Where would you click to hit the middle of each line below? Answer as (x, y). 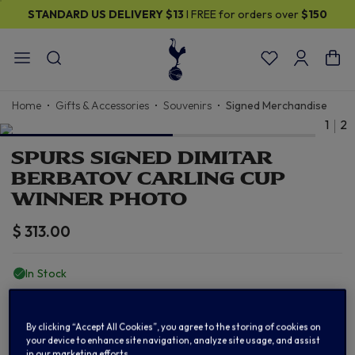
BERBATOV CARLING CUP (148, 179)
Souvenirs (187, 105)
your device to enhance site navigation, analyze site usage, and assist (174, 340)
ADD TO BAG (177, 323)
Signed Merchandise (277, 105)
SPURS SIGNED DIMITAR (142, 158)
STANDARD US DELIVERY (97, 14)
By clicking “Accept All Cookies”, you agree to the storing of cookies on (174, 327)
